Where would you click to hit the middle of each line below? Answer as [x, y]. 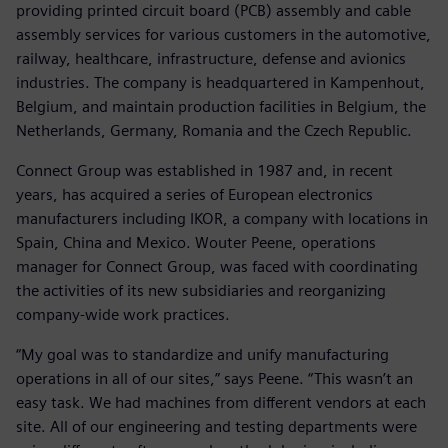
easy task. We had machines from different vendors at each [221, 402]
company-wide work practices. [123, 314]
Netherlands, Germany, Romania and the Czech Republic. [214, 130]
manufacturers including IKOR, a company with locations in [222, 218]
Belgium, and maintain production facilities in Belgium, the [221, 106]
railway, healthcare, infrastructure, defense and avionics [211, 58]
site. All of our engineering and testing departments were [216, 426]
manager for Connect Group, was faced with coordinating [217, 266]
